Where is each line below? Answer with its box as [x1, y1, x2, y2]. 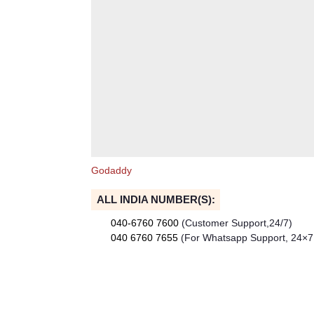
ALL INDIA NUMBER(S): [96, 193, 215, 205]
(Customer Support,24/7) [182, 217, 292, 228]
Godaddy [91, 165, 132, 177]
